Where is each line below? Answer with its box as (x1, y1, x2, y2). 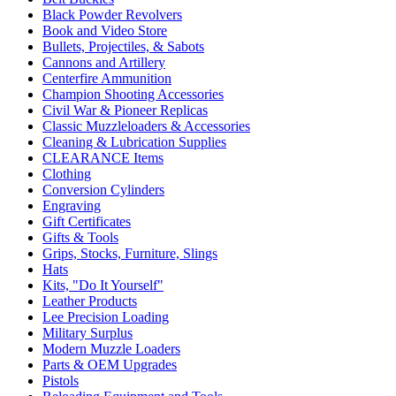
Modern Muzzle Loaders (42, 341, 180, 356)
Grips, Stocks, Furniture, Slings (42, 246, 217, 261)
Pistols (42, 373, 79, 388)
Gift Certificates (42, 214, 131, 229)
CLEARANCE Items (42, 150, 164, 165)
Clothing (42, 166, 91, 181)
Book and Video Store (42, 23, 167, 38)
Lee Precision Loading (42, 309, 169, 324)
